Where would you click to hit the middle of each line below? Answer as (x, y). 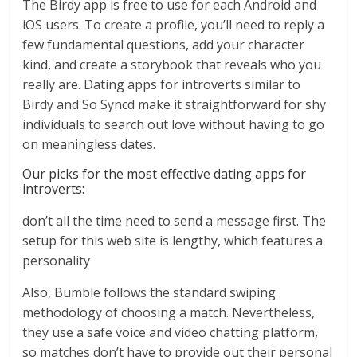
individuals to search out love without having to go (174, 125)
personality (57, 261)
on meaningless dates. (89, 145)
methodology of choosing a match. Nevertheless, (169, 313)
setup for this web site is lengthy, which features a (173, 241)
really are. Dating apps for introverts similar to (162, 85)
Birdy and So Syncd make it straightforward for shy (175, 105)
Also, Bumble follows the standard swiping (149, 293)
